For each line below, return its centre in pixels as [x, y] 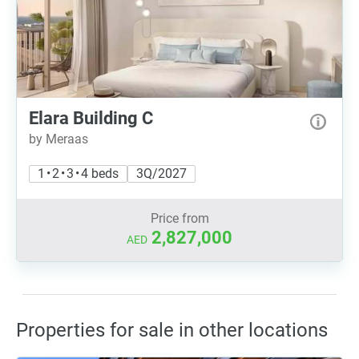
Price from [179, 218]
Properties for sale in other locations [172, 330]
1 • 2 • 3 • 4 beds [78, 173]
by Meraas [58, 139]
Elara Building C [91, 118]
